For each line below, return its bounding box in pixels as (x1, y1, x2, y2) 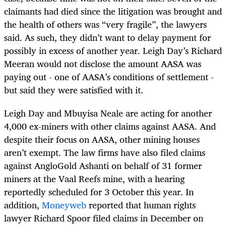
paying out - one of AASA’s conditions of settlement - (4, 69, 214, 84)
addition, (4, 197, 42, 213)
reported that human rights (86, 197, 196, 213)
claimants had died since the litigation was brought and (4, 3, 222, 19)
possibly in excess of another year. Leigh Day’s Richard (4, 42, 222, 58)
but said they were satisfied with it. (4, 82, 143, 97)
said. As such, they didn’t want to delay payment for (4, 29, 211, 45)
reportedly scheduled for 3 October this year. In (4, 184, 194, 200)
